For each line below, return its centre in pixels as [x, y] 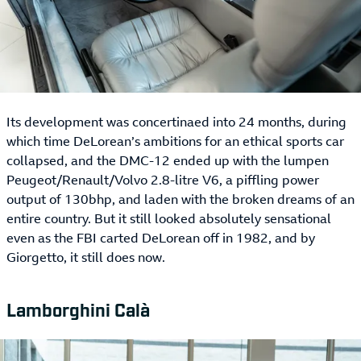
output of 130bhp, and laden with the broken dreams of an [180, 199]
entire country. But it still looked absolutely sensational [169, 219]
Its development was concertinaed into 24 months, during [176, 122]
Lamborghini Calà [78, 309]
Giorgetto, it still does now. [86, 257]
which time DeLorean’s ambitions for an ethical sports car [175, 141]
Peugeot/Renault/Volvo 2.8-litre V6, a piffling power [163, 180]
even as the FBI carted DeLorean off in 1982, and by [161, 238]
